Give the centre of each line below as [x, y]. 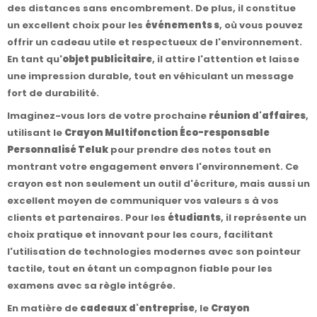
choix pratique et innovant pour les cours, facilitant [140, 234]
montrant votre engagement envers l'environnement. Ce [153, 166]
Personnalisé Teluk [58, 149]
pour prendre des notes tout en [190, 149]
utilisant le [36, 132]
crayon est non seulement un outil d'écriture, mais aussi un [158, 183]
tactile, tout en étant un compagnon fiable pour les [140, 268]
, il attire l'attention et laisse [226, 59]
